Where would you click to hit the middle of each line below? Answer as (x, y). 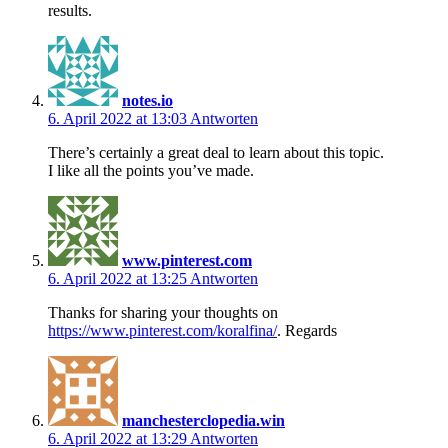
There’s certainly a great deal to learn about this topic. (216, 152)
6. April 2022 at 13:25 (119, 278)
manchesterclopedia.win (203, 420)
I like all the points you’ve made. (151, 170)
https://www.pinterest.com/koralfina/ (162, 330)
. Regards (307, 330)
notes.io (147, 100)
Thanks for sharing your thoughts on (163, 312)
